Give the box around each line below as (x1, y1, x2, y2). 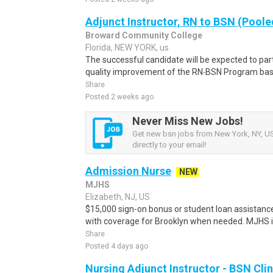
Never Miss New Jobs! (132, 115, 243, 127)
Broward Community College (85, 30, 202, 40)
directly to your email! (132, 140, 207, 149)
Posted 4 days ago (85, 242, 148, 250)
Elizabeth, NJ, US (85, 192, 150, 202)
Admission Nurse (85, 165, 171, 177)
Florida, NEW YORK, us (85, 43, 169, 52)
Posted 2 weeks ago (85, 93, 154, 101)
